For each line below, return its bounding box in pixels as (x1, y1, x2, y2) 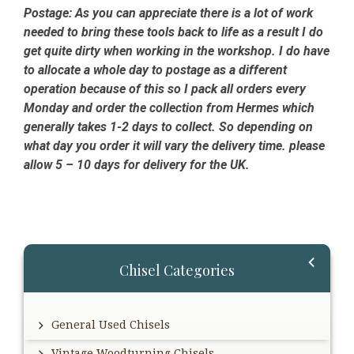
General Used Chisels (51, 318, 170, 332)
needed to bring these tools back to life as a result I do (24, 24, 323, 40)
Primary (23, 244, 94, 270)
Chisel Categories (119, 261, 235, 281)
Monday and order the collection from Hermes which (24, 100, 314, 116)
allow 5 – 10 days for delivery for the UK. (24, 157, 253, 173)
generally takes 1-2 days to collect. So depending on (24, 119, 313, 135)
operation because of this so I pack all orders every (24, 81, 306, 97)
